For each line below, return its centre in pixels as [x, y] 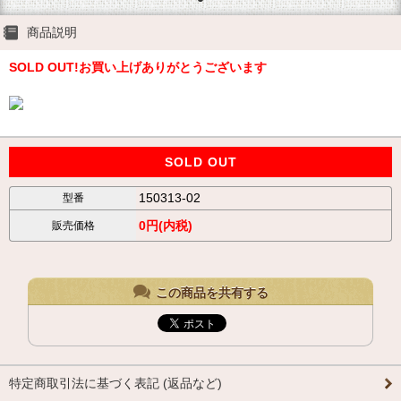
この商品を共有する [212, 292]
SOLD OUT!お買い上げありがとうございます [138, 67]
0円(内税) [166, 225]
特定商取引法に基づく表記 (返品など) [115, 383]
